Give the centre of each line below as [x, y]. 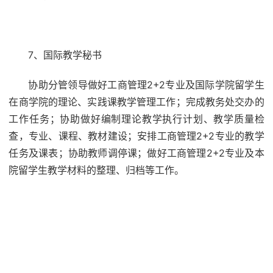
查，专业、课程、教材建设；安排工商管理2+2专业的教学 [136, 136]
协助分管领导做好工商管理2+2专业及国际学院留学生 [146, 85]
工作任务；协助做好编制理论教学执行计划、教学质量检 [136, 119]
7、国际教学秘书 [65, 55]
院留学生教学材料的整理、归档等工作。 [97, 170]
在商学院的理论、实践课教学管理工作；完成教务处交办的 [136, 102]
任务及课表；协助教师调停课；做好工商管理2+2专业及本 [136, 153]
